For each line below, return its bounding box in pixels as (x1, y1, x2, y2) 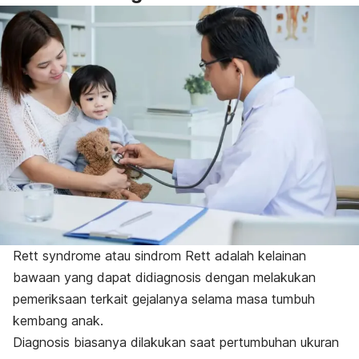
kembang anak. (13, 312, 103, 329)
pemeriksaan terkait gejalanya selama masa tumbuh (13, 290, 315, 307)
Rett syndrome (13, 247, 101, 264)
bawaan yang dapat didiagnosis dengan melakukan (13, 268, 316, 285)
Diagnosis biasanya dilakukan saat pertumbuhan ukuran (13, 333, 339, 350)
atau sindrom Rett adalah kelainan (101, 247, 306, 264)
